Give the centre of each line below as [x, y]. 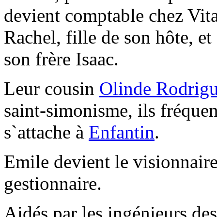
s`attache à [46, 132]
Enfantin [122, 132]
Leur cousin [52, 88]
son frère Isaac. [61, 59]
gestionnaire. [53, 183]
